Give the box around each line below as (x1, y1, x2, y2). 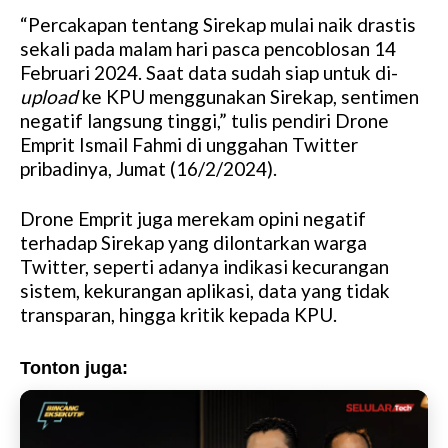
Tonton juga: (20, 358, 128, 379)
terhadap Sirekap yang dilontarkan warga (20, 231, 367, 255)
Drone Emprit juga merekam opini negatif (20, 207, 366, 231)
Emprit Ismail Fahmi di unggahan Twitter (20, 133, 358, 157)
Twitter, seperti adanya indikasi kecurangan (20, 255, 389, 279)
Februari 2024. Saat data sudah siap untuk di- (20, 61, 398, 85)
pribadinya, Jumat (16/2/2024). (20, 157, 277, 181)
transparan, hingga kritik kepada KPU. (20, 303, 337, 327)
